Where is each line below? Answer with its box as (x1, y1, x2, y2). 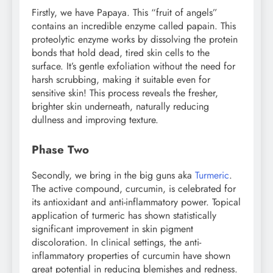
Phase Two (32, 141, 89, 158)
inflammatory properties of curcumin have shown (32, 249, 230, 263)
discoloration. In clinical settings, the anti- (32, 235, 201, 250)
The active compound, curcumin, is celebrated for (32, 182, 236, 196)
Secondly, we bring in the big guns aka (32, 168, 195, 183)
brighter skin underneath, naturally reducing (32, 99, 209, 113)
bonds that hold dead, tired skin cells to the (32, 45, 210, 60)
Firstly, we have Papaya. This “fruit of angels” (32, 5, 218, 19)
